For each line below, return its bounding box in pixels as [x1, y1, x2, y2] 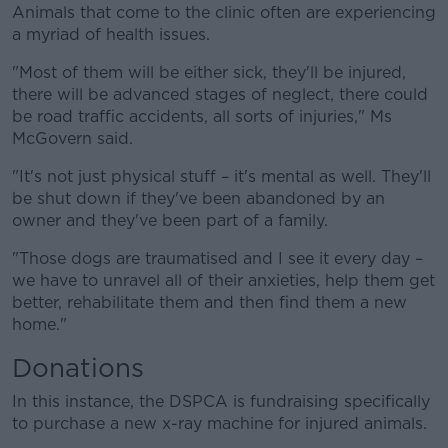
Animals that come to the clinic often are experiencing [12, 3, 436, 22]
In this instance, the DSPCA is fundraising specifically [12, 392, 430, 411]
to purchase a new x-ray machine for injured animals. [12, 414, 427, 433]
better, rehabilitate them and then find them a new [12, 293, 407, 312]
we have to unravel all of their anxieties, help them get [12, 271, 435, 290]
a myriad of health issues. [12, 25, 210, 44]
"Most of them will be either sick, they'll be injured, [12, 63, 406, 82]
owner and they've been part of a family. [12, 211, 328, 230]
